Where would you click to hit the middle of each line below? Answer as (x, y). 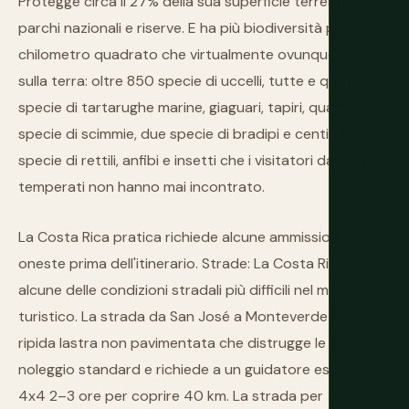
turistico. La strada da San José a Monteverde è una (193, 316)
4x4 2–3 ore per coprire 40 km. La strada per (171, 396)
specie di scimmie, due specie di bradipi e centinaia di (195, 134)
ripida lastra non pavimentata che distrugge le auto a (196, 343)
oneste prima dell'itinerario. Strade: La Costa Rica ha (192, 263)
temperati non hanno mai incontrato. (142, 187)
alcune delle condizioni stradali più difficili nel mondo (191, 290)
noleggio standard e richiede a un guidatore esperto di (201, 369)
